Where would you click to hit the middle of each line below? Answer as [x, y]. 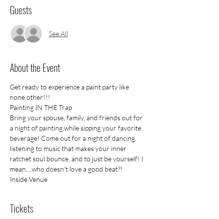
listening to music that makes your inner [69, 148]
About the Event [35, 67]
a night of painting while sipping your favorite [76, 128]
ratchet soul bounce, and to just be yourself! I [77, 158]
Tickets [22, 208]
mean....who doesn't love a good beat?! [66, 169]
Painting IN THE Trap [41, 107]
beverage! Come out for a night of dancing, [74, 138]
